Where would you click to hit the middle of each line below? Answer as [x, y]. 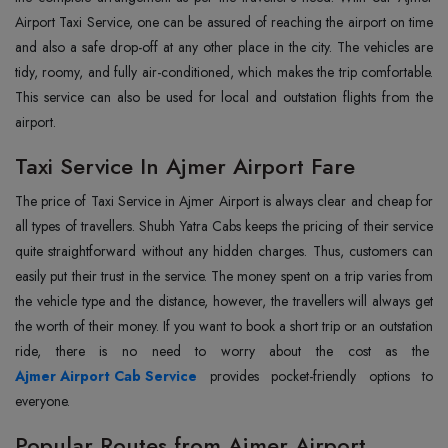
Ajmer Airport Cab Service [106, 375]
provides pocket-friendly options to [315, 375]
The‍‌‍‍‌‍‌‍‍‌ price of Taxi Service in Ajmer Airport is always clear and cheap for [224, 200]
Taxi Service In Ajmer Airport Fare [185, 165]
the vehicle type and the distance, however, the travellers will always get [224, 300]
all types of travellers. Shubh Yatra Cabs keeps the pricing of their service [224, 225]
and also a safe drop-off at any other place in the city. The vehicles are [224, 46]
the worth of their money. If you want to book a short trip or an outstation [224, 325]
